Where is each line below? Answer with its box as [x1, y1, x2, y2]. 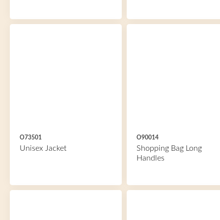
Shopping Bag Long [136, 144, 202, 152]
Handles [136, 154, 165, 162]
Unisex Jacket [20, 144, 66, 152]
